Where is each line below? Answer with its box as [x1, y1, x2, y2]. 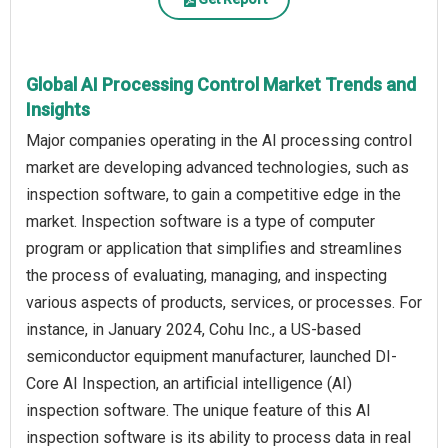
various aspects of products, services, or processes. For [26, 293, 422, 313]
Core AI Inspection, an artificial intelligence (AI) [26, 374, 352, 394]
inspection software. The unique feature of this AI [26, 401, 371, 421]
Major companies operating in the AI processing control [26, 131, 412, 151]
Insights [26, 99, 90, 121]
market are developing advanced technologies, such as [26, 158, 409, 178]
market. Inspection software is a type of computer [26, 212, 375, 232]
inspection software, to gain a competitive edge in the [26, 185, 401, 205]
